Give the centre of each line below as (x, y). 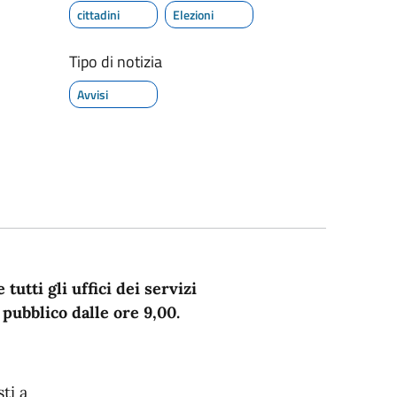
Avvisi (92, 94)
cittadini (98, 14)
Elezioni (193, 14)
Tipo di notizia (115, 61)
